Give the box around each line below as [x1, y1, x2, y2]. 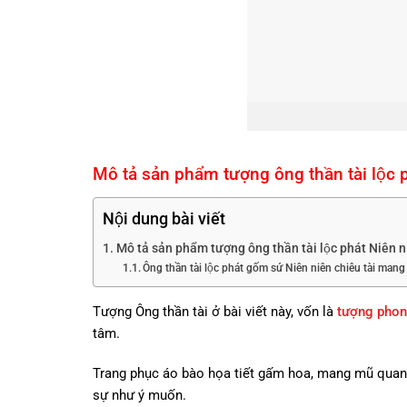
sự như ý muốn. [93, 387, 186, 404]
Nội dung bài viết [103, 209, 225, 229]
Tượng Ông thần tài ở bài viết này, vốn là [93, 303, 337, 321]
